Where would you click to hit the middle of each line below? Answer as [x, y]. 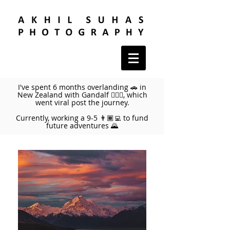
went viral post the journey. [82, 102]
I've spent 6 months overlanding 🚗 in [82, 87]
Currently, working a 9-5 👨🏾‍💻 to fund [82, 118]
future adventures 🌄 [82, 126]
